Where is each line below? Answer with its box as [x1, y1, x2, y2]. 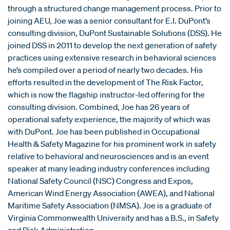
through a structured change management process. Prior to [8, 3, 221, 13]
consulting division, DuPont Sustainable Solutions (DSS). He [8, 27, 222, 38]
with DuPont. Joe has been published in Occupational [8, 126, 200, 137]
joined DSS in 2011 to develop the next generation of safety [8, 40, 217, 50]
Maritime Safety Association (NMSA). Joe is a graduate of [8, 200, 212, 210]
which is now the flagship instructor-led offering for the [8, 89, 205, 100]
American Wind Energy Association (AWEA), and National [8, 187, 215, 198]
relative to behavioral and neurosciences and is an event [8, 150, 209, 161]
